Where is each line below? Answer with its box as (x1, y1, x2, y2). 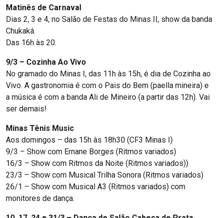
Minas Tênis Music (6, 124, 74, 133)
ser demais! (6, 104, 47, 114)
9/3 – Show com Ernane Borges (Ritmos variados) (6, 147, 176, 157)
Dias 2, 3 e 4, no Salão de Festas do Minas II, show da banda (6, 15, 212, 24)
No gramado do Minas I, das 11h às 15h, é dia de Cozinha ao (6, 69, 211, 79)
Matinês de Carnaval (6, 3, 81, 13)
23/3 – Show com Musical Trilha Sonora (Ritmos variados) (6, 170, 203, 180)
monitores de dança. (6, 194, 74, 203)
